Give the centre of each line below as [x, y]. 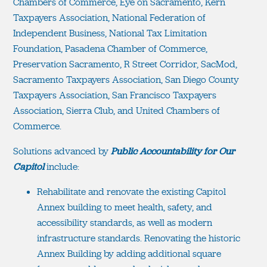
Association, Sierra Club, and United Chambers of [117, 110]
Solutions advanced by [62, 151]
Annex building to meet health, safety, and [125, 207]
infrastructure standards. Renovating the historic [139, 238]
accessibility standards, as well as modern [125, 222]
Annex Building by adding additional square [129, 253]
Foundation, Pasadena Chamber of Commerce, [110, 48]
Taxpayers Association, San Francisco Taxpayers [115, 95]
